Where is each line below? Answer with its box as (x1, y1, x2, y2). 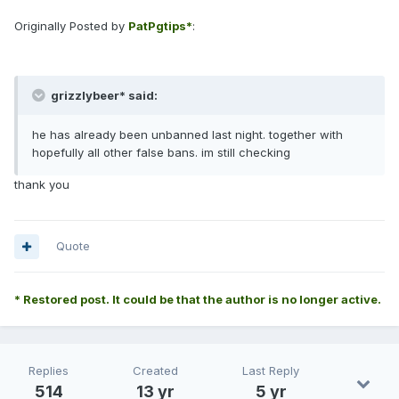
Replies (28, 363, 69, 379)
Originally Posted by (14, 19, 128, 34)
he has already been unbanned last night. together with (32, 127, 343, 142)
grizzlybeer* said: (48, 88, 158, 103)
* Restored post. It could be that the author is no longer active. (14, 292, 381, 307)
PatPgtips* (128, 19, 192, 34)
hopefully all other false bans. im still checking (32, 145, 290, 160)
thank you (14, 177, 69, 192)
